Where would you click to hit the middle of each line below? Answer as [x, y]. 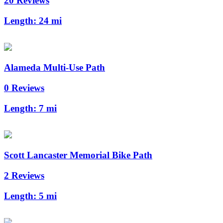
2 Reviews [24, 175]
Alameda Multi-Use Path [55, 68]
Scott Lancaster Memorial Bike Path [78, 155]
